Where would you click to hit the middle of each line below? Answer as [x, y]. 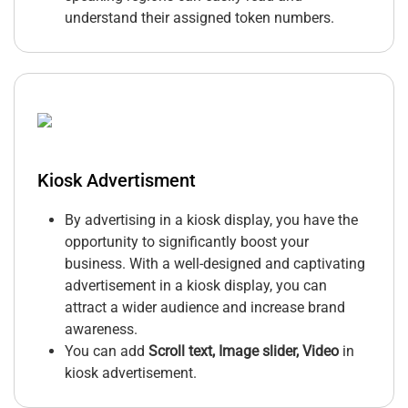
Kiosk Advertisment [117, 181]
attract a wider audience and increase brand [205, 308]
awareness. [101, 330]
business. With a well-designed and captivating [215, 264]
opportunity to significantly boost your [187, 242]
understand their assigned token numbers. [199, 18]
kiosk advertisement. [131, 373]
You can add [107, 352]
